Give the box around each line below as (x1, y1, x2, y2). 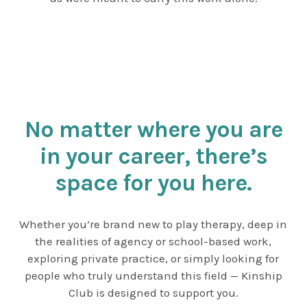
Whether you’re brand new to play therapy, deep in (19, 217, 288, 231)
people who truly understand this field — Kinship (24, 268, 282, 282)
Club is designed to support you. (68, 285, 238, 299)
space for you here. (55, 169, 252, 197)
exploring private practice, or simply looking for (27, 251, 280, 265)
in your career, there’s (39, 142, 267, 170)
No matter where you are (24, 115, 282, 143)
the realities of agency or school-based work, (35, 234, 272, 248)
